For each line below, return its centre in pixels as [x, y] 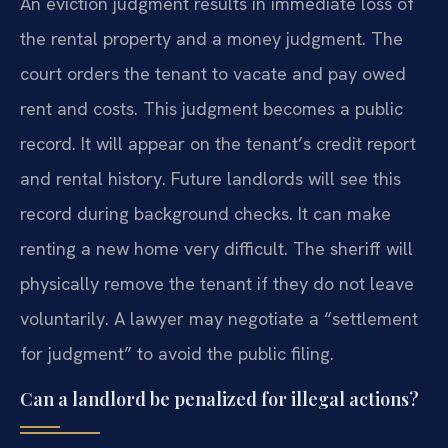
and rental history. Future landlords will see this [210, 179]
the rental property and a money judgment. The [211, 39]
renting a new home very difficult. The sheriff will [216, 249]
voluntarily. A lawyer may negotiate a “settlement [219, 319]
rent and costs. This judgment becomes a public [211, 109]
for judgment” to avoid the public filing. [177, 354]
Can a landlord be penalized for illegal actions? [219, 398]
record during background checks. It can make [205, 214]
